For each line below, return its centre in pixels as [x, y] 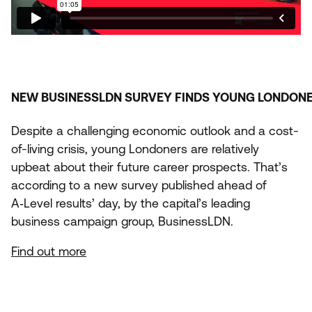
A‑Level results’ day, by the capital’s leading [131, 203]
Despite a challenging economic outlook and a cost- [155, 131]
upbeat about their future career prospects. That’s [149, 167]
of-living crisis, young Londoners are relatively [135, 149]
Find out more [49, 252]
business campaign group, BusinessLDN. [122, 221]
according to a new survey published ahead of [139, 185]
